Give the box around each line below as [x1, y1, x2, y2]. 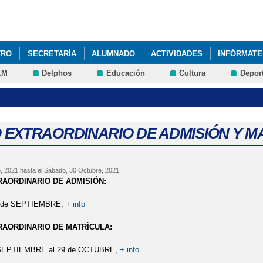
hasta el [18, 167, 44, 174]
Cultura [179, 69, 206, 78]
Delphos [42, 69, 72, 78]
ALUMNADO [92, 49, 136, 58]
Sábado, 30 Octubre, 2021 [43, 167, 119, 174]
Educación [106, 69, 145, 78]
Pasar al [97, 2, 126, 11]
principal [97, 24, 126, 33]
